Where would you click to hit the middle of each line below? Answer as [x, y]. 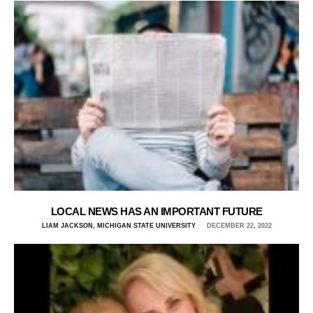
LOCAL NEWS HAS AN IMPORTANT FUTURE [156, 211]
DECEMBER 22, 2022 [238, 225]
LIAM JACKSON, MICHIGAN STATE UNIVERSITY [118, 225]
